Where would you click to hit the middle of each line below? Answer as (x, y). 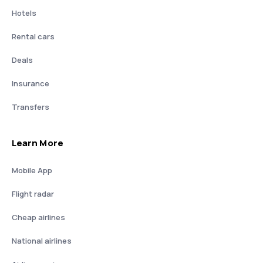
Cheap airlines (38, 217)
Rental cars (33, 36)
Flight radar (33, 194)
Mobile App (32, 170)
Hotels (24, 13)
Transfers (31, 107)
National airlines (42, 241)
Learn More (38, 143)
